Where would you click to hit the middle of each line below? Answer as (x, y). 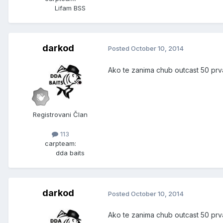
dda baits (70, 153)
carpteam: (60, 144)
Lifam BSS (70, 8)
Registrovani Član (60, 114)
